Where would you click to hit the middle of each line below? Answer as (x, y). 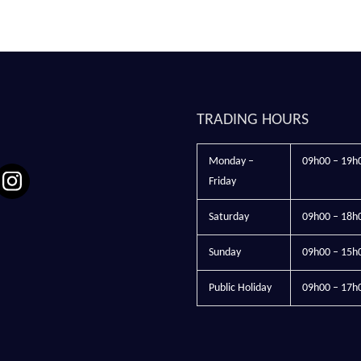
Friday (222, 182)
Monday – (231, 162)
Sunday (225, 253)
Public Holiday (240, 288)
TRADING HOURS (253, 120)
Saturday (229, 217)
